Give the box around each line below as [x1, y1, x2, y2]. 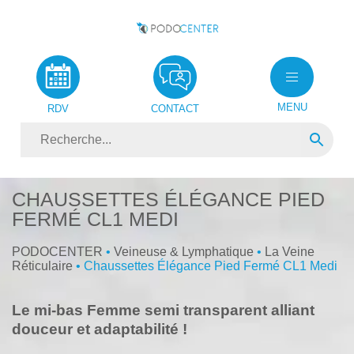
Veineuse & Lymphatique [114, 245, 254, 258]
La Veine [265, 245, 314, 258]
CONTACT [151, 103, 200, 115]
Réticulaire [12, 259, 73, 273]
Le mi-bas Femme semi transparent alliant [12, 301, 314, 318]
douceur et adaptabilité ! [12, 320, 187, 337]
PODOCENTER [12, 245, 103, 258]
